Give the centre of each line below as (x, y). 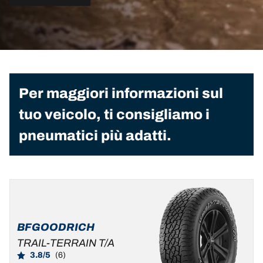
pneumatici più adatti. (95, 135)
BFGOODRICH (56, 227)
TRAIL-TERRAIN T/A (66, 243)
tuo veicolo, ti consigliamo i (114, 114)
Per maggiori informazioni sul (121, 93)
